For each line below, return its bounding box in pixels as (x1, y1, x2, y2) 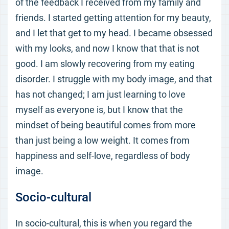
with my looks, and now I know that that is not (15, 43, 199, 54)
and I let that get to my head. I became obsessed (15, 28, 213, 38)
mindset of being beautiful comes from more (15, 120, 196, 130)
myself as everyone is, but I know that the (15, 104, 183, 115)
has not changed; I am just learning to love (15, 89, 186, 100)
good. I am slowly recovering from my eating (15, 58, 195, 69)
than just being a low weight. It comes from (15, 135, 190, 146)
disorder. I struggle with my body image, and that (15, 74, 212, 84)
